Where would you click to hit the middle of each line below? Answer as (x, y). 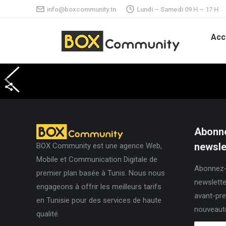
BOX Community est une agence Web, (99, 146)
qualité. (48, 214)
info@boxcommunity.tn (81, 9)
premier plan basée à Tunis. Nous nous (101, 173)
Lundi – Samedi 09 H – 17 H (178, 9)
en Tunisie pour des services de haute (99, 200)
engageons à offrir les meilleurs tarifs (99, 187)
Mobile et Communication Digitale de (97, 159)
